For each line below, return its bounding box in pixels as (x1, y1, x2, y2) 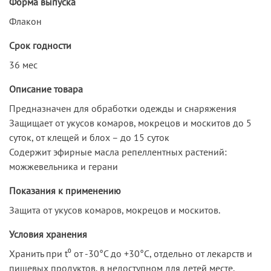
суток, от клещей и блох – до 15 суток (9, 131, 169, 143)
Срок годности (9, 39, 71, 51)
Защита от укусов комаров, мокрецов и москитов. (9, 203, 220, 216)
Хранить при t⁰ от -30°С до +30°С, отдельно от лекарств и (9, 247, 252, 260)
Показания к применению (9, 184, 121, 197)
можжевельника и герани (9, 160, 118, 172)
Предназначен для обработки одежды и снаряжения (9, 102, 237, 114)
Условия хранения (9, 227, 87, 240)
